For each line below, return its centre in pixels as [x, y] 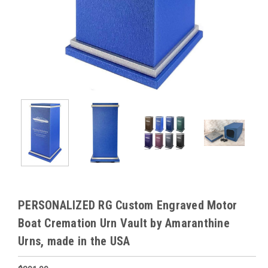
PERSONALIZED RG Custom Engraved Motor [128, 205]
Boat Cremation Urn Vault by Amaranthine [124, 223]
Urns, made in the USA [74, 241]
